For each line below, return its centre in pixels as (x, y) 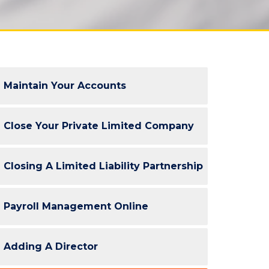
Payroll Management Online (76, 206)
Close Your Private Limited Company (99, 126)
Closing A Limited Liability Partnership (103, 166)
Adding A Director (51, 246)
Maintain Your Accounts (65, 86)
